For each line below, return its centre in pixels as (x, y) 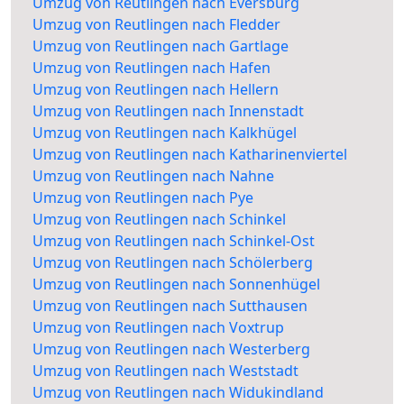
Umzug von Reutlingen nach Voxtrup (158, 328)
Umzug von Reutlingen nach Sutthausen (170, 306)
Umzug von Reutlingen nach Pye (143, 198)
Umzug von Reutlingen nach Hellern (156, 90)
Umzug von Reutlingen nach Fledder (156, 25)
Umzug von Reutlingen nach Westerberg (171, 349)
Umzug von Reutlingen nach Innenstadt (168, 111)
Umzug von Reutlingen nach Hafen (151, 68)
